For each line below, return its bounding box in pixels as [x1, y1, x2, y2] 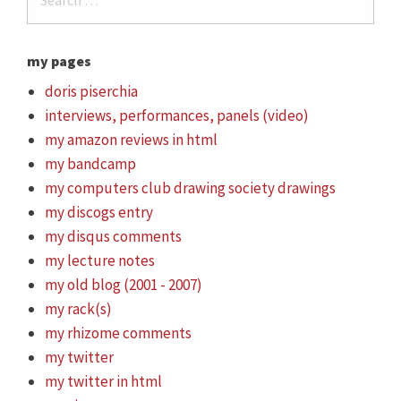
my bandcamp [45, 153, 136, 174]
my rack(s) [45, 298, 112, 319]
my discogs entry [45, 201, 153, 222]
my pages [27, 51, 91, 70]
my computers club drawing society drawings [45, 177, 336, 198]
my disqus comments [45, 226, 182, 246]
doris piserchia [45, 81, 138, 101]
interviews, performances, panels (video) [45, 105, 309, 125]
